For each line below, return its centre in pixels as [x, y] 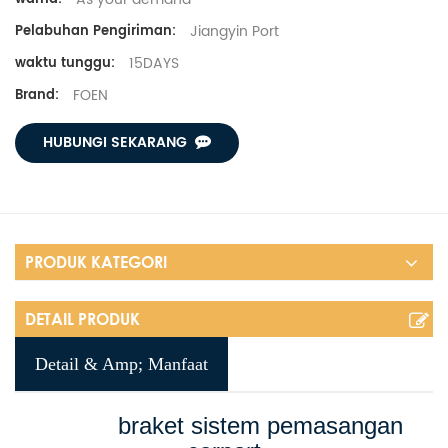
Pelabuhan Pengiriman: [95, 31]
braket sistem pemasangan [260, 426]
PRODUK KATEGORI [96, 262]
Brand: [37, 96]
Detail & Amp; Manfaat [121, 364]
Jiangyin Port [232, 31]
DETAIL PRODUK [82, 319]
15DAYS [152, 63]
